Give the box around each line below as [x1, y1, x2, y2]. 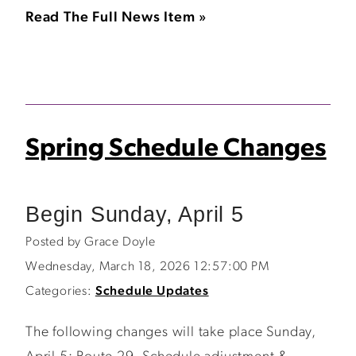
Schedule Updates [95, 285, 209, 298]
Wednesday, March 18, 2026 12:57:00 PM [25, 261, 269, 273]
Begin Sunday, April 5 [25, 202, 244, 226]
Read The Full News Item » [25, 10, 207, 25]
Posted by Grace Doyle [25, 236, 156, 249]
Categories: [25, 285, 92, 298]
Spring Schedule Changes [25, 137, 327, 162]
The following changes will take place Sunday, [25, 325, 316, 340]
